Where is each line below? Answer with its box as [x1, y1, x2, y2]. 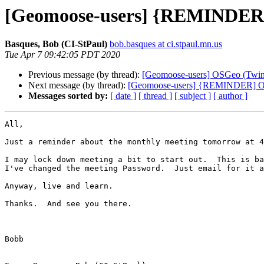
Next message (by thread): [28, 80, 128, 91]
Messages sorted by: [28, 91, 108, 101]
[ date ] [110, 91, 136, 101]
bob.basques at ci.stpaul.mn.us [110, 39, 222, 49]
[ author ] [213, 91, 247, 101]
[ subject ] [174, 91, 211, 101]
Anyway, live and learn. [5, 181, 113, 191]
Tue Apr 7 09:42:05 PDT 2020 [5, 49, 120, 60]
